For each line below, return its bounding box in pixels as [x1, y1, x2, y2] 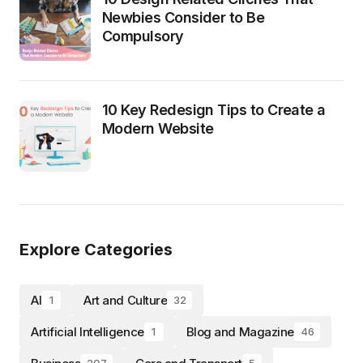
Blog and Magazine [186, 324, 294, 340]
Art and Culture [83, 293, 168, 309]
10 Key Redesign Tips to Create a [102, 101, 326, 119]
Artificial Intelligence [31, 324, 144, 340]
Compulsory [102, 28, 184, 45]
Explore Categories [19, 240, 173, 260]
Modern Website [102, 120, 214, 138]
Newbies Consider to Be [102, 9, 265, 27]
